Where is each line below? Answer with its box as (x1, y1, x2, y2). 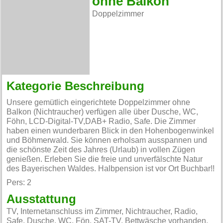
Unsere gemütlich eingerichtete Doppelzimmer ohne (6, 99, 191, 107)
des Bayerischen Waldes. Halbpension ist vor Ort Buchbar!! (6, 165, 215, 173)
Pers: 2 (6, 179, 32, 187)
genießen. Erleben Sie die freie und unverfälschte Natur (6, 155, 203, 164)
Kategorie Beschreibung (6, 80, 145, 93)
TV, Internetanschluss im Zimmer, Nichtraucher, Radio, (6, 208, 198, 216)
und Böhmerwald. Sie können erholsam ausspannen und (6, 136, 208, 145)
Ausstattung (6, 194, 77, 206)
